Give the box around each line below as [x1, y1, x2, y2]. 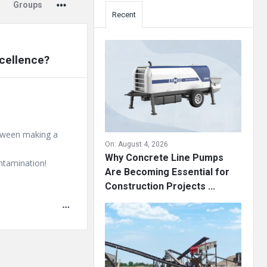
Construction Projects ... [105, 181, 215, 192]
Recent [112, 10, 136, 19]
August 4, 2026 [118, 140, 168, 148]
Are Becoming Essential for [105, 166, 229, 178]
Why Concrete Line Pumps [105, 152, 223, 163]
